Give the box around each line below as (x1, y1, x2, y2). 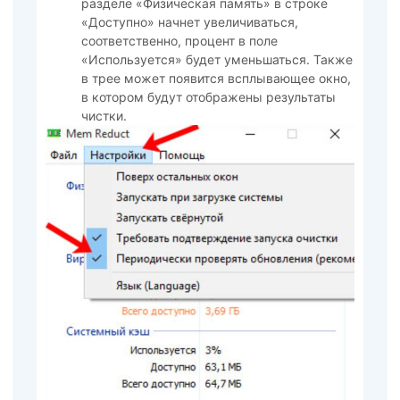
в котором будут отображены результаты (80, 89, 336, 105)
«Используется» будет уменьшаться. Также (80, 52, 353, 68)
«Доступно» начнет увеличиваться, (80, 14, 298, 30)
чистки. (80, 108, 127, 124)
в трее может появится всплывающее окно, (80, 71, 351, 87)
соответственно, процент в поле (80, 33, 278, 49)
